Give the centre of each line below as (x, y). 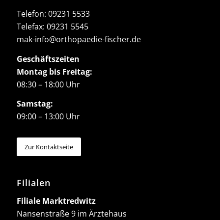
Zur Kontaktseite (49, 147)
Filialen (33, 183)
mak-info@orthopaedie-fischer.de (79, 40)
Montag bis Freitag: (54, 71)
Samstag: (35, 104)
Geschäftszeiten (48, 59)
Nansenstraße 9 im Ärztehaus (71, 213)
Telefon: (32, 14)
